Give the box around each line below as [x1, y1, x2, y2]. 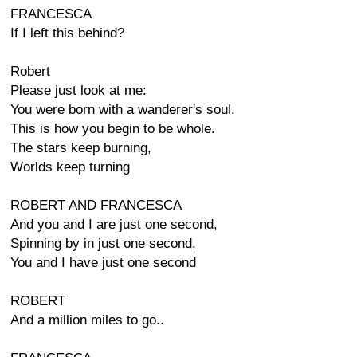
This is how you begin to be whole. [10, 121, 215, 136]
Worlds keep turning [10, 159, 130, 175]
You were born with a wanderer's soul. [10, 102, 235, 117]
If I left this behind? [10, 25, 124, 41]
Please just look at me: [10, 83, 147, 98]
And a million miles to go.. [10, 312, 164, 328]
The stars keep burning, [10, 140, 151, 155]
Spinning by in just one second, [10, 236, 196, 251]
